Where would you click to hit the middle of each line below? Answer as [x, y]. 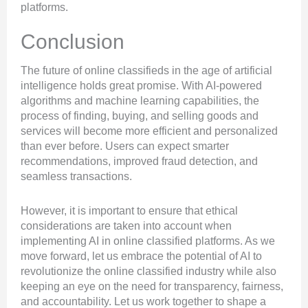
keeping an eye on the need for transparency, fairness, [152, 287]
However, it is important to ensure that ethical [129, 211]
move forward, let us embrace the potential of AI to [141, 256]
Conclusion [75, 42]
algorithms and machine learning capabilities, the [140, 101]
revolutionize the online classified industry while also [148, 272]
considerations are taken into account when [126, 226]
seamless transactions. [78, 177]
